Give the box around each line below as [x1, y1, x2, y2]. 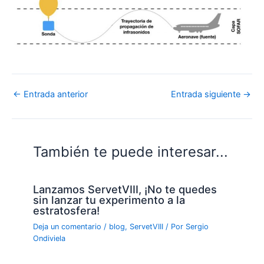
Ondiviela [33, 234, 66, 243]
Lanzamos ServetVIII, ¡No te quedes [33, 183, 217, 196]
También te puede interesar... [33, 143, 229, 160]
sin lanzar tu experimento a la [33, 193, 186, 207]
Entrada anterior [21, 89, 88, 100]
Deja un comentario [33, 222, 102, 232]
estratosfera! [33, 204, 100, 217]
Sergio [186, 222, 209, 232]
